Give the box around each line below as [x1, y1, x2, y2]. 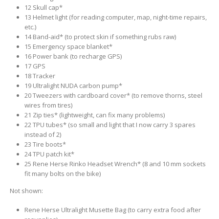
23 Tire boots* [24, 140, 66, 149]
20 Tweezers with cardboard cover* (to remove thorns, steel [24, 91, 202, 100]
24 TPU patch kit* [24, 150, 74, 159]
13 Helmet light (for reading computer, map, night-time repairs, [24, 13, 207, 22]
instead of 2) [24, 130, 61, 139]
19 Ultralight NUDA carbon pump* [24, 81, 122, 90]
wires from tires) [24, 101, 72, 110]
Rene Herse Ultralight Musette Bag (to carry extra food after [24, 205, 201, 214]
